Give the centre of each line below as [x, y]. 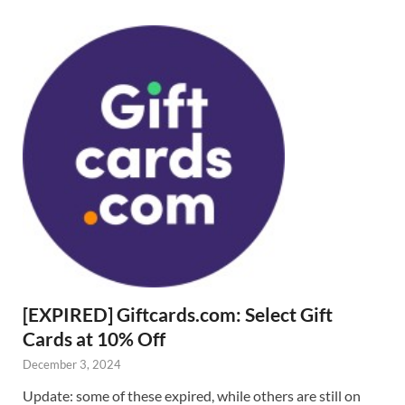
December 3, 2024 [72, 364]
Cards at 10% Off [94, 338]
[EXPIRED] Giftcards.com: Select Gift [178, 314]
